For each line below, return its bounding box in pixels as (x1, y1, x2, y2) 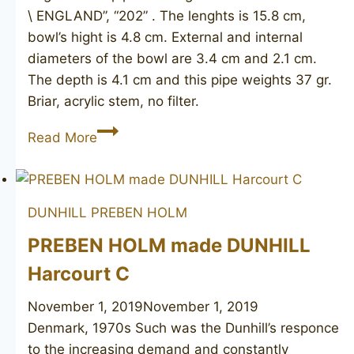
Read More (28, 129, 97, 145)
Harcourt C (28, 262, 130, 285)
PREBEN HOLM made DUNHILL (28, 233, 311, 257)
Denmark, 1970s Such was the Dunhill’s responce (28, 319, 339, 336)
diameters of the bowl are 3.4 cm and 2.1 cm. (28, 50, 317, 66)
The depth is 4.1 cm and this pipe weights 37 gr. (28, 71, 332, 88)
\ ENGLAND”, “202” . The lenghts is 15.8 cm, (28, 7, 306, 24)
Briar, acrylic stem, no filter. (28, 92, 199, 109)
